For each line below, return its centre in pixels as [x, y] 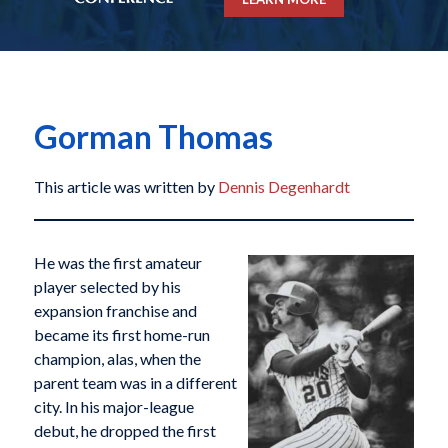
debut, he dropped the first [124, 431]
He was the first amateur [117, 263]
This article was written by [125, 187]
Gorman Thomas [153, 137]
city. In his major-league [113, 407]
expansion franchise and [115, 311]
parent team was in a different [135, 383]
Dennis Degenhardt [283, 187]
